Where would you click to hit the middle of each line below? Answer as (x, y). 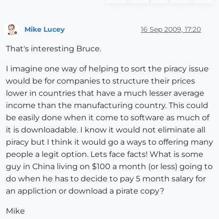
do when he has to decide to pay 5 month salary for (106, 179)
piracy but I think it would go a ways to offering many (109, 142)
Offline (25, 37)
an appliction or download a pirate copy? (85, 191)
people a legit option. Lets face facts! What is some (105, 154)
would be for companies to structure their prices (100, 81)
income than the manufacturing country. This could (107, 106)
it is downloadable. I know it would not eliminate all (106, 130)
